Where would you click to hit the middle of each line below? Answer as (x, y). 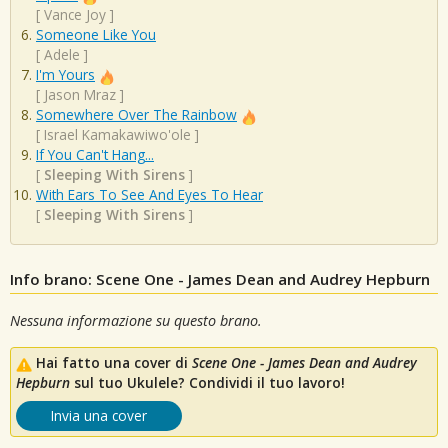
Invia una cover (99, 416)
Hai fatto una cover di (114, 363)
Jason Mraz (80, 95)
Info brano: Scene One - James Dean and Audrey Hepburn (220, 278)
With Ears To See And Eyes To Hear (149, 195)
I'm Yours (65, 75)
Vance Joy (75, 15)
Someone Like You (96, 35)
